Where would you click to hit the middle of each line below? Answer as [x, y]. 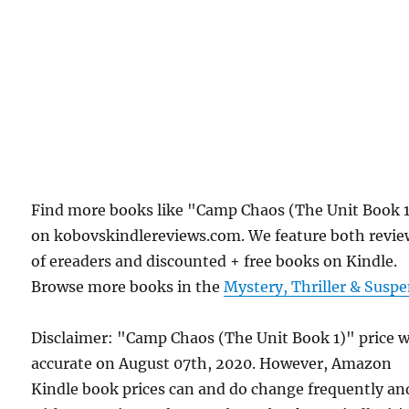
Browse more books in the [128, 287]
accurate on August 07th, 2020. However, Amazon [212, 364]
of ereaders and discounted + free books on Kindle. [215, 262]
